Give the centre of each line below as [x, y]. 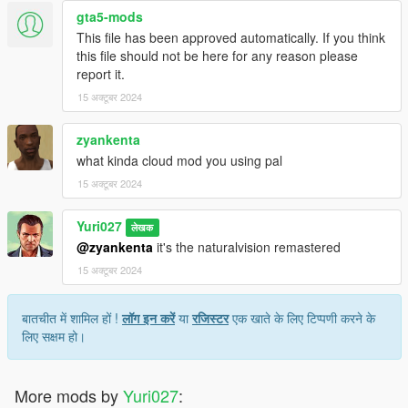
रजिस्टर [210, 317]
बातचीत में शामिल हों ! [72, 317]
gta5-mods [110, 16]
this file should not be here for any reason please [217, 55]
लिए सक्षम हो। [54, 336]
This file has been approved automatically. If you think [231, 37]
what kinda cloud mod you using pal [179, 160]
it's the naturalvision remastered [247, 246]
